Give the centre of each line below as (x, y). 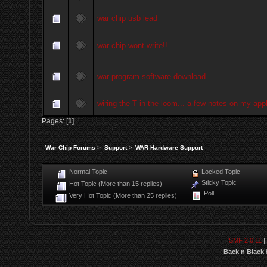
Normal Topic (87, 172)
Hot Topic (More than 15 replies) (114, 184)
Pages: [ (55, 121)
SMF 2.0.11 (245, 240)
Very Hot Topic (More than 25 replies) (122, 196)
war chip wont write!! (133, 46)
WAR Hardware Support (169, 148)
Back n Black (243, 252)
